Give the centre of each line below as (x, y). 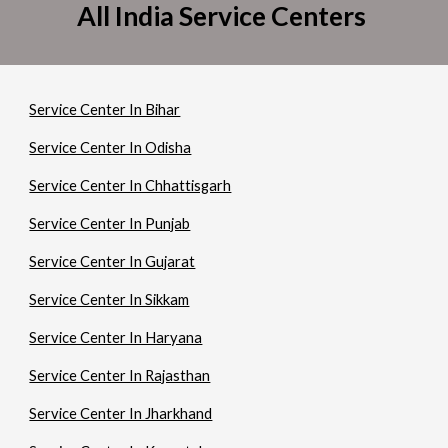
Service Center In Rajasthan (120, 375)
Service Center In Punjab (110, 223)
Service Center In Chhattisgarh (130, 185)
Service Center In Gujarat (112, 261)
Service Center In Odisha (110, 147)
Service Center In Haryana (116, 337)
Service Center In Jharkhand (121, 413)
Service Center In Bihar (105, 109)
